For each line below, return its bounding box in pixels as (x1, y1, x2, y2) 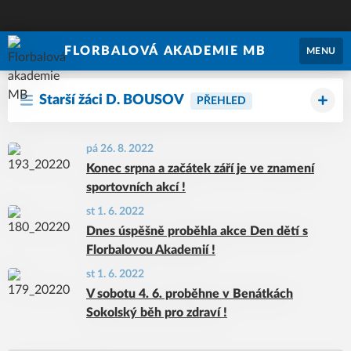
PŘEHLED (197, 96, 246, 107)
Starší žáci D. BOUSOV (39, 93, 184, 107)
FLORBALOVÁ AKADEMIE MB (64, 45, 266, 57)
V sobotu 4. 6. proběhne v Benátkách (86, 288, 293, 300)
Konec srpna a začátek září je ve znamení (86, 162, 314, 175)
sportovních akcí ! (86, 181, 186, 194)
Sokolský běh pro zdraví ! (86, 306, 227, 319)
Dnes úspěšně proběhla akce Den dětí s (86, 225, 308, 237)
